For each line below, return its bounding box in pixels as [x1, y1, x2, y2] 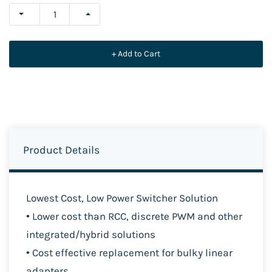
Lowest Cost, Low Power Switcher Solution [26, 192, 218, 204]
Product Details [23, 143, 100, 157]
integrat [26, 228, 64, 240]
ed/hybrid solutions [64, 228, 155, 240]
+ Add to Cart [112, 48, 160, 59]
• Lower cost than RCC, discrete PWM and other [26, 210, 242, 222]
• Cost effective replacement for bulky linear [26, 246, 233, 259]
